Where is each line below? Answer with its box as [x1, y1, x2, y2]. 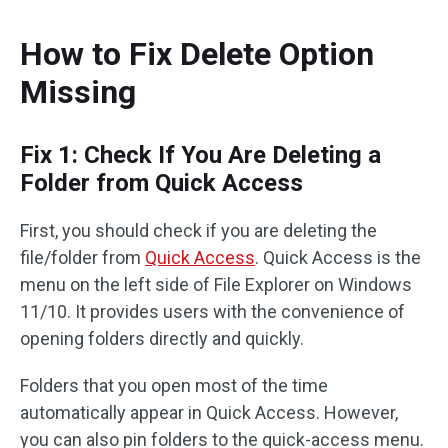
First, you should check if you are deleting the [20, 220, 377, 241]
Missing [20, 73, 136, 111]
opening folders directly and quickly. [20, 328, 304, 349]
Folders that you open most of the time [20, 375, 328, 396]
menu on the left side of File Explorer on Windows [20, 274, 412, 295]
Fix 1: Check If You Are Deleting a [20, 141, 381, 169]
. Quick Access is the [255, 247, 421, 268]
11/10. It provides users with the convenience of [20, 301, 405, 322]
